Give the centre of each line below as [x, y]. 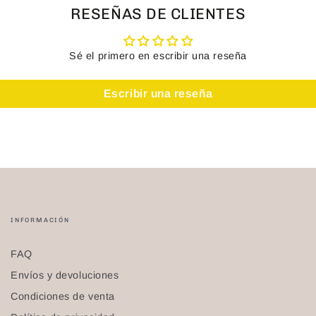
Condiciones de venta [63, 296]
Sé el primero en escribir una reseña [158, 55]
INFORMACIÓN [40, 220]
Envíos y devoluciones [65, 275]
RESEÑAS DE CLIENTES [158, 13]
